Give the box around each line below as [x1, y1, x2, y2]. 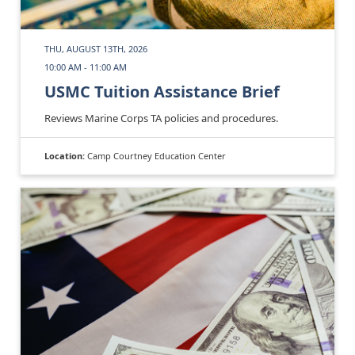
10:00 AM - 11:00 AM [44, 60, 127, 73]
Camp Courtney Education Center [87, 149, 226, 162]
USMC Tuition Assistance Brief [44, 80, 280, 102]
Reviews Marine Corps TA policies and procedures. [44, 110, 278, 125]
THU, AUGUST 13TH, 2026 [44, 42, 147, 55]
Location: [44, 149, 87, 162]
